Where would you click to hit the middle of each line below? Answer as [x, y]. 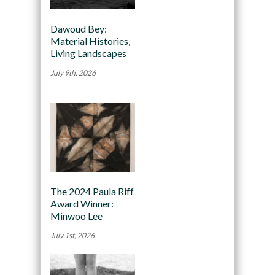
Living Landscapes [88, 53]
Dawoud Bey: [78, 28]
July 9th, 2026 [73, 72]
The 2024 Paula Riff [92, 192]
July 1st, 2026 [72, 236]
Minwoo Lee [76, 216]
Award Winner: [82, 204]
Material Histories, [90, 41]
